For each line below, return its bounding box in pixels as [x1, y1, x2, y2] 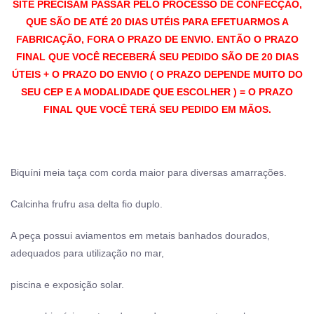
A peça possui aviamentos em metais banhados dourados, [11, 229, 270, 241]
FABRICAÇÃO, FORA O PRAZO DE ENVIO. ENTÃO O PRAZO [15, 33, 299, 45]
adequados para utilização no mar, [11, 247, 164, 259]
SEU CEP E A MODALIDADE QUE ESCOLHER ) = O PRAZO [21, 86, 293, 97]
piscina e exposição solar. [11, 278, 124, 290]
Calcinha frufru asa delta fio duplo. [11, 198, 163, 210]
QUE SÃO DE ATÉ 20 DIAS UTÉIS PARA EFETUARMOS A [25, 15, 289, 27]
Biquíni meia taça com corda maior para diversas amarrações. [11, 166, 287, 178]
